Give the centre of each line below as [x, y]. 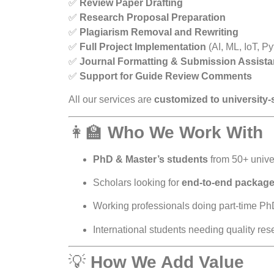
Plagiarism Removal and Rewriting [159, 32]
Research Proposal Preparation [153, 17]
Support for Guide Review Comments [166, 76]
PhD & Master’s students [150, 159]
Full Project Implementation [143, 46]
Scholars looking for [137, 183]
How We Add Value [167, 262]
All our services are [111, 100]
